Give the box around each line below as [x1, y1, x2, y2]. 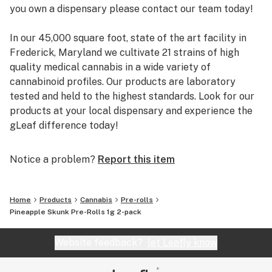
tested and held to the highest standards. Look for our [10, 90, 254, 102]
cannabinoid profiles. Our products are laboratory [10, 76, 236, 87]
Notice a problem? [10, 154, 95, 165]
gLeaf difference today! [10, 120, 118, 131]
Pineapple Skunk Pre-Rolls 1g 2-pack [10, 208, 141, 216]
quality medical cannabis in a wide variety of [10, 61, 211, 73]
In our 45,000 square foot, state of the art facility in [10, 32, 246, 44]
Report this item [98, 154, 175, 165]
